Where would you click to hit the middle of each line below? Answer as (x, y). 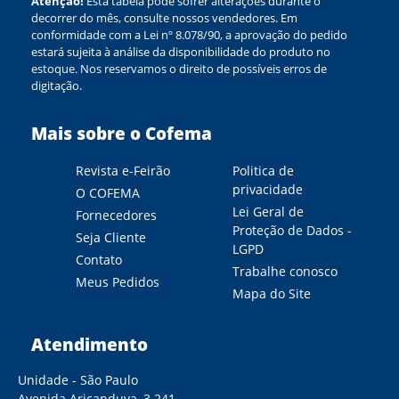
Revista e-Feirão (123, 171)
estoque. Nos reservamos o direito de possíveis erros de (179, 69)
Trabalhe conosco (285, 272)
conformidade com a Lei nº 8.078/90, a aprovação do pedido (189, 35)
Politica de (263, 171)
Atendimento (90, 345)
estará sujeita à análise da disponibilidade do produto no (181, 52)
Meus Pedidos (118, 282)
